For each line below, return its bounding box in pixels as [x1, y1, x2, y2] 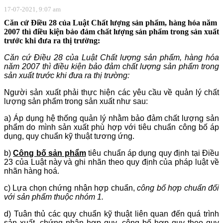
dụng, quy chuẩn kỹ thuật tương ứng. [4, 132, 136, 141]
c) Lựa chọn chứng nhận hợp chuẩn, [4, 184, 137, 193]
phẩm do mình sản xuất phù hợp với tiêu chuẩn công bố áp [4, 123, 219, 132]
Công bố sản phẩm [13, 149, 86, 158]
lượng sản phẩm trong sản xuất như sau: [4, 97, 150, 106]
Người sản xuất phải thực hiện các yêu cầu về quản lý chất [4, 88, 219, 97]
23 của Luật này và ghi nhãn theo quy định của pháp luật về [4, 158, 219, 167]
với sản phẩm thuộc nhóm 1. [4, 193, 106, 202]
